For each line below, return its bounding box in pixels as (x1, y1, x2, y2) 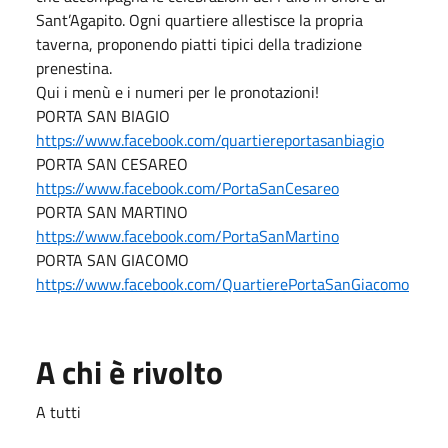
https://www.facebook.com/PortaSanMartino (36, 224, 339, 249)
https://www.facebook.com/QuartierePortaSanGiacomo (36, 272, 409, 297)
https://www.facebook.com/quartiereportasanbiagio (36, 128, 384, 153)
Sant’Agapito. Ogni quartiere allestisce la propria (36, 8, 363, 33)
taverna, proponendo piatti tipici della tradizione (36, 32, 362, 57)
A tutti (36, 400, 81, 425)
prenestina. (36, 56, 112, 81)
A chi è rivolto (36, 348, 223, 397)
